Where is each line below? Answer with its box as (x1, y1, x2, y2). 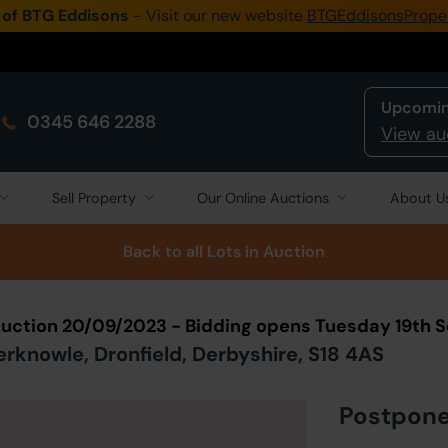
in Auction (241, 241, 325, 262)
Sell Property (52, 189, 136, 207)
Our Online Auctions (197, 189, 329, 207)
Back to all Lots (123, 241, 241, 262)
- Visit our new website (129, 5, 307, 26)
